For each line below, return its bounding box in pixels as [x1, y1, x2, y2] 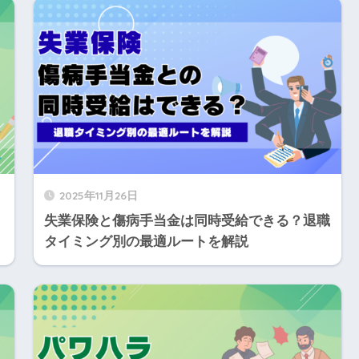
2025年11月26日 [58, 188, 138, 203]
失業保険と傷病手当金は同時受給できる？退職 [43, 213, 330, 229]
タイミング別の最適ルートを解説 [43, 234, 248, 250]
